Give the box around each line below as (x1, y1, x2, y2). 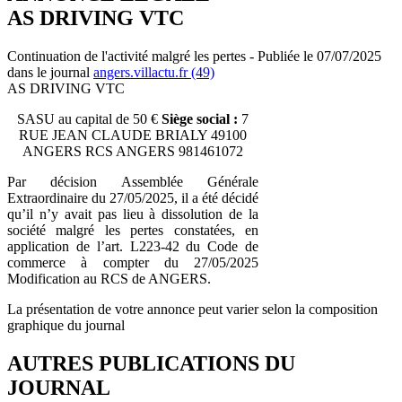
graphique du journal (7, 317, 125, 333)
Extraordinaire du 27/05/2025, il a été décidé (7, 189, 258, 205)
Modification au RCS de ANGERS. (7, 270, 211, 286)
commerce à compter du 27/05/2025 (7, 254, 258, 270)
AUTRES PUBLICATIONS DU (7, 351, 295, 375)
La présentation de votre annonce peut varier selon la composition (7, 301, 378, 317)
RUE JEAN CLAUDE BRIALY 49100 (19, 127, 247, 143)
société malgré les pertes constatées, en (7, 222, 258, 238)
